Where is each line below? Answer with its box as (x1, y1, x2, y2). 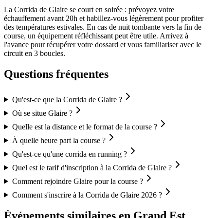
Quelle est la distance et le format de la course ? (12, 122, 157, 131)
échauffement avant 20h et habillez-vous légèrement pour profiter (4, 14, 203, 23)
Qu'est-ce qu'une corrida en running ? (12, 149, 127, 158)
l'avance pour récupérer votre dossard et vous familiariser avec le (4, 40, 201, 49)
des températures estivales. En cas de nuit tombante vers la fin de (4, 23, 201, 32)
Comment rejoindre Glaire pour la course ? (12, 177, 143, 185)
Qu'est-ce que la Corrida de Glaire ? (12, 95, 122, 104)
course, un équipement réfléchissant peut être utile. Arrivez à (4, 32, 188, 40)
